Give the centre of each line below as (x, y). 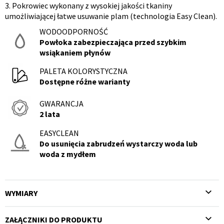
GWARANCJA (61, 104)
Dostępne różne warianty (85, 82)
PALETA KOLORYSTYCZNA (83, 71)
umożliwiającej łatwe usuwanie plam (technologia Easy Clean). (111, 16)
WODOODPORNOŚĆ (74, 31)
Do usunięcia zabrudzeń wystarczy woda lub (118, 143)
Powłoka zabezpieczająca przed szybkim (113, 42)
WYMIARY (21, 193)
